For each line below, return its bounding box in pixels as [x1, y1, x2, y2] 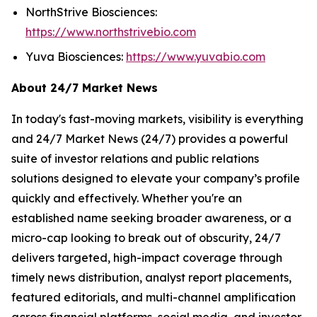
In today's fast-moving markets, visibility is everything [11, 111, 304, 126]
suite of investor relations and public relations [11, 151, 259, 166]
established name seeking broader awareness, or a [11, 210, 292, 225]
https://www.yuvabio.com [126, 49, 265, 64]
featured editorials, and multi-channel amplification [11, 289, 296, 304]
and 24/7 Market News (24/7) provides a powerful [11, 131, 288, 146]
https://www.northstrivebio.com [25, 24, 196, 39]
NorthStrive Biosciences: [25, 4, 157, 19]
